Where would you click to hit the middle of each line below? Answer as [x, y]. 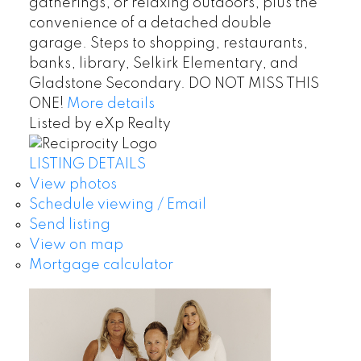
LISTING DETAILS [87, 165]
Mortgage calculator [101, 266]
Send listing [69, 225]
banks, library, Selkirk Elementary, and [163, 63]
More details [110, 104]
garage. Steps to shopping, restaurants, [168, 43]
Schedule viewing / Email [117, 205]
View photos [73, 185]
